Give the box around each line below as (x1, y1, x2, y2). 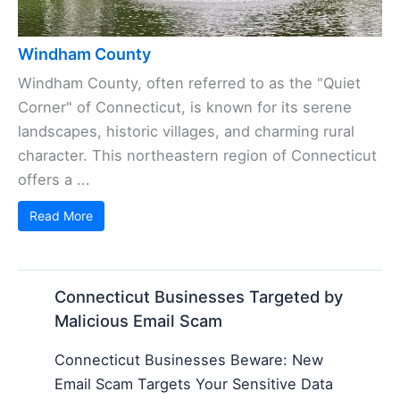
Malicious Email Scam (54, 311, 223, 331)
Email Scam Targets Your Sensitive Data (54, 374, 334, 393)
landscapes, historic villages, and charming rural (18, 122, 354, 141)
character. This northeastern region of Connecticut (18, 146, 377, 165)
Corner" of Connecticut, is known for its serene (18, 98, 352, 117)
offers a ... (18, 171, 90, 189)
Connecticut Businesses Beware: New (54, 350, 324, 369)
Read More (29, 208, 93, 224)
